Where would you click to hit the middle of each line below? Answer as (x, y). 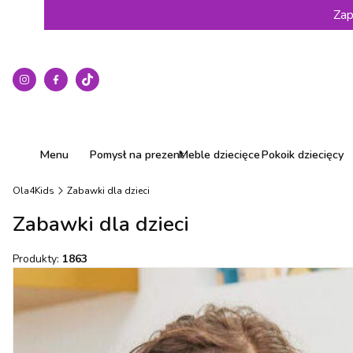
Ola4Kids (33, 191)
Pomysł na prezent (136, 154)
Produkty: (37, 259)
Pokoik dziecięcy (302, 154)
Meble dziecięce (219, 154)
